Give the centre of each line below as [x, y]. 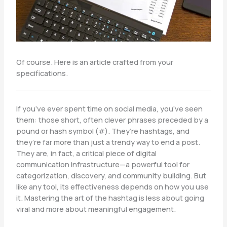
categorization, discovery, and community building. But [111, 176]
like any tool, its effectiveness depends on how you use [112, 187]
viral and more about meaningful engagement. [96, 209]
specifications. [42, 73]
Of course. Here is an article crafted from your [94, 62]
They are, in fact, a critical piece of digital [86, 153]
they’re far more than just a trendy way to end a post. [108, 142]
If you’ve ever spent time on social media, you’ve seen [109, 109]
